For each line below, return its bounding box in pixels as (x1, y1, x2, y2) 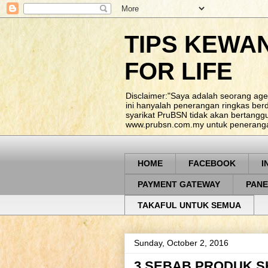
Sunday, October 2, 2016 (134, 238, 229, 248)
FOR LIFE (124, 58, 233, 84)
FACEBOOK (188, 159, 236, 169)
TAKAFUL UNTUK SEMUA (138, 200, 241, 210)
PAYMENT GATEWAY (138, 179, 220, 190)
